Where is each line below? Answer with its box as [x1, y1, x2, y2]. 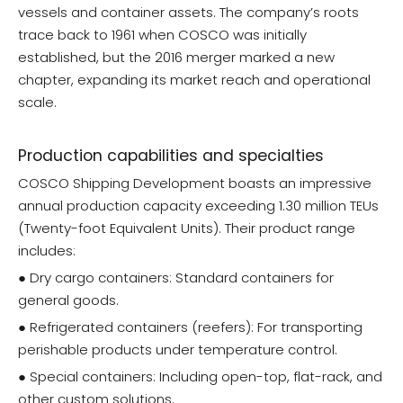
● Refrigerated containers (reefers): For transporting [18, 318, 363, 337]
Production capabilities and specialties [18, 145, 324, 167]
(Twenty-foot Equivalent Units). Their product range [18, 219, 355, 238]
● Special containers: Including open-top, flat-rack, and [18, 367, 382, 387]
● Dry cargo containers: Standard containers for [18, 268, 334, 288]
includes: [18, 241, 76, 261]
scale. [18, 93, 57, 112]
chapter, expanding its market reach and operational [18, 70, 371, 90]
